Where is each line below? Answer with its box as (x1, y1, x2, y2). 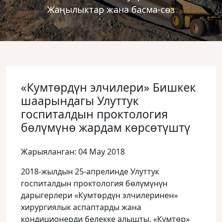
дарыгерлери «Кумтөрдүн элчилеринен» (21, 190, 178, 201)
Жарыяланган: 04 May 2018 (21, 146, 125, 157)
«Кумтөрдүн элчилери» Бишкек (21, 79, 196, 95)
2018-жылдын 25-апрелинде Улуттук (21, 166, 159, 177)
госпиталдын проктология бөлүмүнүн (21, 178, 167, 189)
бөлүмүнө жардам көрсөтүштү (21, 119, 190, 135)
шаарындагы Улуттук (21, 93, 139, 109)
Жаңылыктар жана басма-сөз (47, 3, 175, 15)
